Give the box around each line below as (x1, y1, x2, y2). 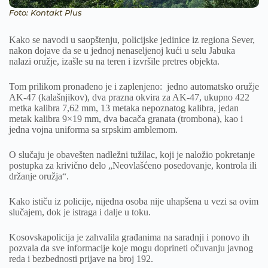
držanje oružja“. (9, 170, 69, 181)
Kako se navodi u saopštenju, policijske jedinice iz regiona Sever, (9, 34, 255, 45)
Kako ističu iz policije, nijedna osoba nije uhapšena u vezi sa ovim (9, 196, 258, 206)
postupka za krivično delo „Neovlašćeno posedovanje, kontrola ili (9, 160, 257, 170)
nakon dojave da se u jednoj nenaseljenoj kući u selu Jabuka (9, 45, 235, 56)
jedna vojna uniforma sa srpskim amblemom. (9, 124, 178, 135)
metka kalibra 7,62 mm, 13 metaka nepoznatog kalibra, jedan (9, 102, 239, 113)
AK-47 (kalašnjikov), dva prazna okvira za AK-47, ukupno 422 (9, 92, 249, 102)
